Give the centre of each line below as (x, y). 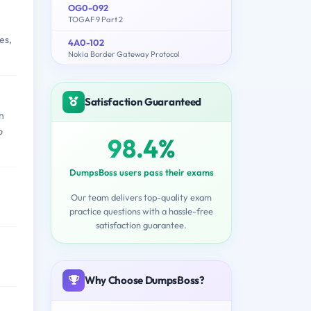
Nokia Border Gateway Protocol (124, 54)
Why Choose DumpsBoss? (145, 280)
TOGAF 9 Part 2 (95, 19)
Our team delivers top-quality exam (141, 197)
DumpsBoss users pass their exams (141, 172)
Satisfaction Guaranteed (143, 101)
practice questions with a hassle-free (141, 211)
